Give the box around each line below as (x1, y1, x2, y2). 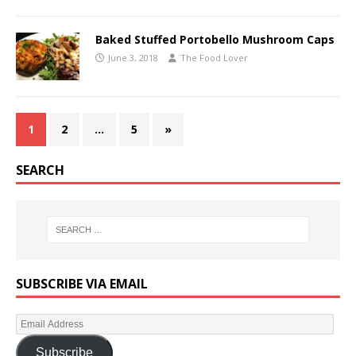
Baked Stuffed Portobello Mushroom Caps (95, 31, 335, 47)
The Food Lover (180, 51, 248, 64)
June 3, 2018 (108, 51, 158, 64)
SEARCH (16, 161, 64, 179)
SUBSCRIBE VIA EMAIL (16, 274, 148, 292)
